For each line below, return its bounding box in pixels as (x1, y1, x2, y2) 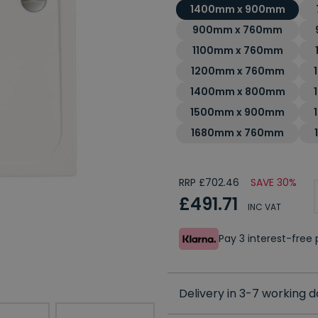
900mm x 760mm (192, 23, 283, 38)
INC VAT (248, 200, 281, 213)
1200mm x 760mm (190, 64, 285, 79)
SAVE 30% (251, 175, 297, 190)
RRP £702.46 (179, 175, 239, 190)
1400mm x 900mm (190, 2, 285, 17)
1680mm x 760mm (191, 126, 285, 141)
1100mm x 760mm (192, 43, 283, 58)
